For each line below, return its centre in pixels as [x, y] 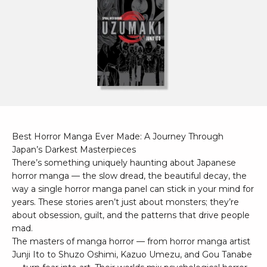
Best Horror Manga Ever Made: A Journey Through [118, 136]
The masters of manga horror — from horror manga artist [131, 241]
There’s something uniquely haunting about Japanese [124, 162]
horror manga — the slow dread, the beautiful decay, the [129, 176]
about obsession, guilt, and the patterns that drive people [131, 215]
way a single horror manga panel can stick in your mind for [133, 189]
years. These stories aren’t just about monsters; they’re [125, 202]
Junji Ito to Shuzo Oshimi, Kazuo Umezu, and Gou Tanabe [132, 254]
